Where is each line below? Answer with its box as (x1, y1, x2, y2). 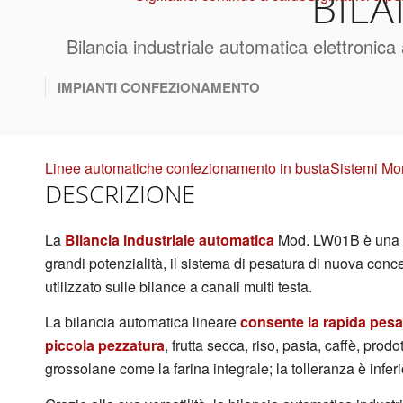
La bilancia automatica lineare (45, 311, 240, 333)
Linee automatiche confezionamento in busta (45, 157, 330, 178)
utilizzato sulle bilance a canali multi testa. (45, 275, 312, 297)
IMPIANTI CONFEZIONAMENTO (58, 77, 260, 97)
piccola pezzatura (45, 335, 165, 356)
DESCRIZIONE (45, 177, 195, 210)
